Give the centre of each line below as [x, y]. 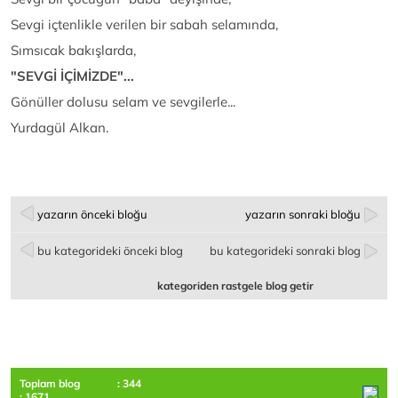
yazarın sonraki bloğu [303, 214]
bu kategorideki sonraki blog [285, 251]
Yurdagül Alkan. [60, 127]
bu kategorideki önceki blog [110, 251]
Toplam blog [50, 383]
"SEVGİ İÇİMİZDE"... [72, 76]
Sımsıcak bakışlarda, [73, 50]
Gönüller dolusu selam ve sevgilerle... [123, 102]
